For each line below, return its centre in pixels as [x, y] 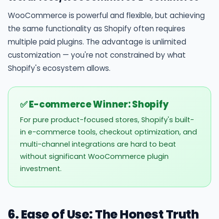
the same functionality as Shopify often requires [97, 28]
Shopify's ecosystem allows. [59, 68]
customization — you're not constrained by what [97, 55]
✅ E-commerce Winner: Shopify [94, 104]
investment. [41, 168]
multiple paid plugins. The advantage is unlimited [97, 42]
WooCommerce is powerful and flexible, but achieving [106, 15]
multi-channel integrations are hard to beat [98, 144]
